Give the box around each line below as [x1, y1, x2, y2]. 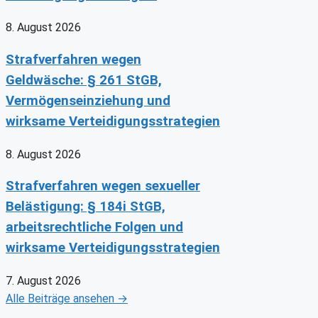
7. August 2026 [6, 274, 81, 288]
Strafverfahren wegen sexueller [6, 178, 200, 194]
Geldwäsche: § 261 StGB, [6, 72, 162, 88]
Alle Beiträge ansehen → [6, 292, 128, 306]
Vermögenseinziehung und [6, 92, 170, 109]
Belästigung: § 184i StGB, [6, 199, 165, 215]
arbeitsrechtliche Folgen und [6, 219, 183, 236]
